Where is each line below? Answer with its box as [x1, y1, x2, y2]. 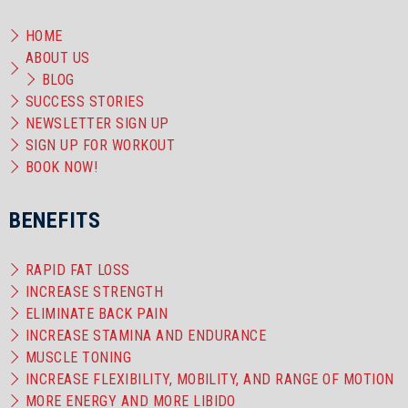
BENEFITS [9, 208, 101, 234]
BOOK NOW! [25, 158, 98, 177]
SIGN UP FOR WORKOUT [25, 137, 176, 155]
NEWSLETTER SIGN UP [25, 115, 169, 133]
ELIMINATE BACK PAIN [25, 305, 168, 323]
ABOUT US [25, 49, 90, 67]
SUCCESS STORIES [25, 93, 145, 111]
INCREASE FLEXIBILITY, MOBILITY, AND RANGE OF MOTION [25, 371, 394, 389]
